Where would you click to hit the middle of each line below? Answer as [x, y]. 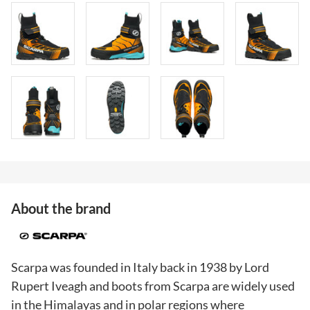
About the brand [61, 209]
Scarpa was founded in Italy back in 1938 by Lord [140, 267]
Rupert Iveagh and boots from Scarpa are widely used [153, 285]
